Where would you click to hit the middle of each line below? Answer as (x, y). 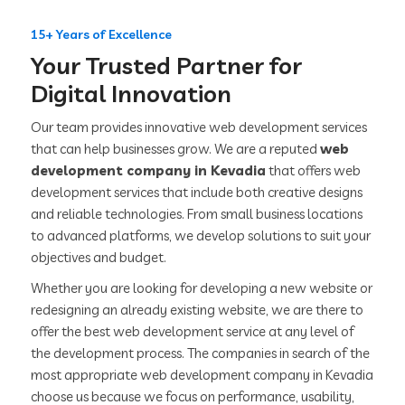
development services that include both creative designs (197, 193)
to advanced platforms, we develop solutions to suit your (201, 236)
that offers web (314, 171)
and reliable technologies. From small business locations (197, 214)
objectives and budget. (99, 258)
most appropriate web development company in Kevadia (202, 375)
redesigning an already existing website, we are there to (198, 310)
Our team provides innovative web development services (199, 127)
